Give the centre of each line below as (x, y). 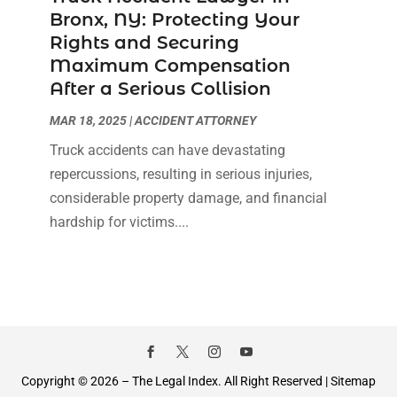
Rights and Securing (144, 43)
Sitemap (353, 381)
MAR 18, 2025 (88, 121)
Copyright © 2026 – (77, 381)
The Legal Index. (177, 381)
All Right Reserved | (276, 381)
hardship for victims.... (119, 222)
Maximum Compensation (170, 66)
